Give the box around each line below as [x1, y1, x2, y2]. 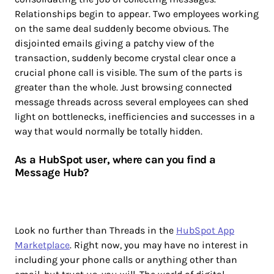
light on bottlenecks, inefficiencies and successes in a [15, 110, 255, 122]
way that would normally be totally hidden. [15, 125, 202, 137]
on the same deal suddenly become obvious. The [15, 22, 229, 34]
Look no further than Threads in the [15, 224, 176, 236]
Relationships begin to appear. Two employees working [15, 7, 259, 20]
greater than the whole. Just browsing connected [15, 81, 232, 93]
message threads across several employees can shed [15, 95, 248, 108]
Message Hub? [15, 165, 89, 179]
